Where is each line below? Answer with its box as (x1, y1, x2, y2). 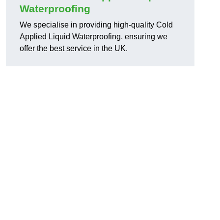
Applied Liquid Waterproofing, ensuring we (20, 32, 167, 41)
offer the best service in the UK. (20, 44, 128, 53)
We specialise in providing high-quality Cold (20, 21, 173, 29)
